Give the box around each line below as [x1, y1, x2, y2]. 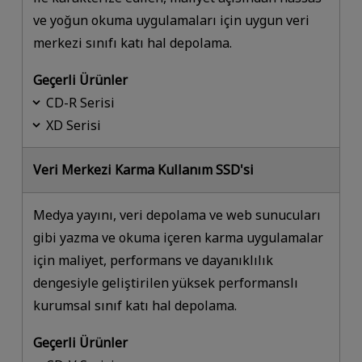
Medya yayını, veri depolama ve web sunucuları [33, 206, 322, 225]
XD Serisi [46, 116, 102, 134]
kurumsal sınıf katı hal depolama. [33, 297, 238, 315]
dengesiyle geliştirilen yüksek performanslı [33, 274, 299, 293]
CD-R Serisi [46, 93, 116, 112]
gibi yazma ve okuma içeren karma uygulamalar [33, 229, 324, 247]
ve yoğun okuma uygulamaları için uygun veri [33, 11, 310, 29]
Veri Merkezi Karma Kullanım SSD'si [33, 161, 255, 179]
